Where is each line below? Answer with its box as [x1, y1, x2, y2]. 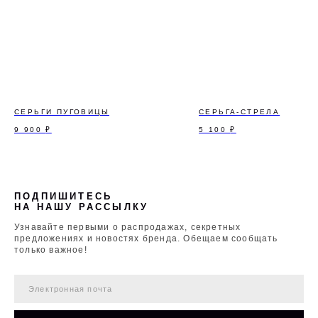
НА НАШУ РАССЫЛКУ [14, 202, 149, 213]
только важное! [14, 245, 87, 256]
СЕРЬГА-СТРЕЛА [199, 108, 280, 116]
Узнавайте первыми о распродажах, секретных [14, 222, 241, 233]
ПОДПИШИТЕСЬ [14, 191, 113, 202]
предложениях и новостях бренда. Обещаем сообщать [14, 234, 278, 244]
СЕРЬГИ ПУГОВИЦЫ [14, 108, 109, 116]
